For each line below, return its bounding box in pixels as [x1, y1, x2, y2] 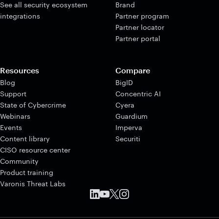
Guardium [115, 111, 148, 120]
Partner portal [115, 34, 160, 43]
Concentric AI [115, 89, 161, 98]
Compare [115, 65, 150, 75]
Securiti [115, 134, 140, 143]
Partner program [115, 11, 169, 20]
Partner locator [115, 22, 164, 31]
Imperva [115, 123, 142, 131]
